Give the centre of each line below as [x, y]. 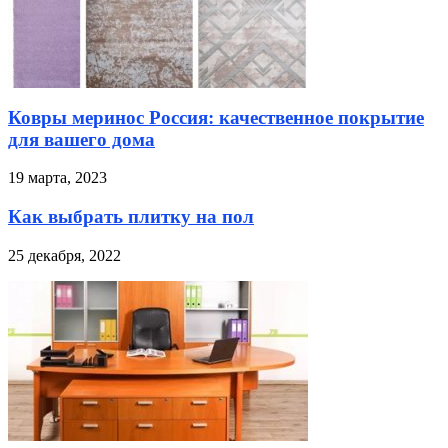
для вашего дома [81, 139]
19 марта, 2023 [57, 178]
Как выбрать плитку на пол [131, 217]
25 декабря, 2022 [64, 255]
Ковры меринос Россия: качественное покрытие [216, 117]
